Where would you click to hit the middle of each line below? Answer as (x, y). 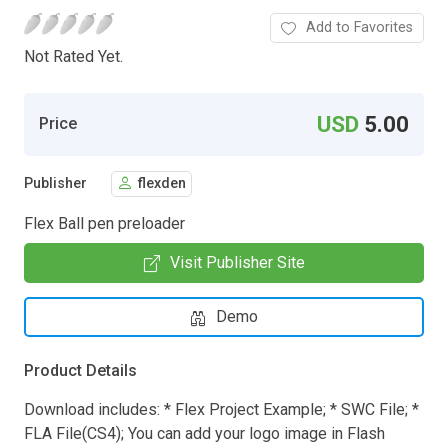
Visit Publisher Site (237, 262)
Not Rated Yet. (73, 56)
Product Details (80, 370)
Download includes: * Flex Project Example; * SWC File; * (221, 409)
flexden (162, 184)
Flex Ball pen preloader (104, 223)
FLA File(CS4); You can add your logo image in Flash (204, 433)
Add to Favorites (359, 27)
